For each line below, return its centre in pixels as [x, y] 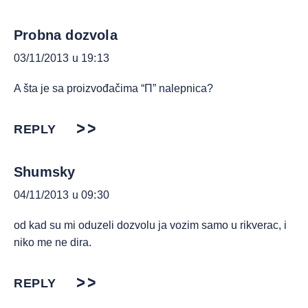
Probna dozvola [66, 35]
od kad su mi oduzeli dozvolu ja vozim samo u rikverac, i [150, 225]
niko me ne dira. [53, 242]
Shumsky [45, 172]
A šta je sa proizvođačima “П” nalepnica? [113, 88]
